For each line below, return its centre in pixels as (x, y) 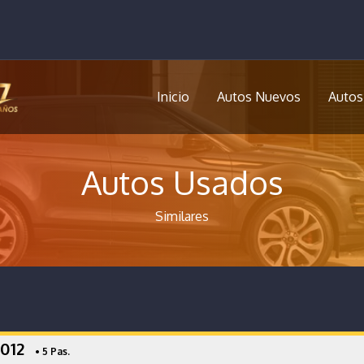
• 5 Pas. (51, 351)
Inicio (173, 97)
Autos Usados (182, 182)
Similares (182, 216)
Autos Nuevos (258, 97)
